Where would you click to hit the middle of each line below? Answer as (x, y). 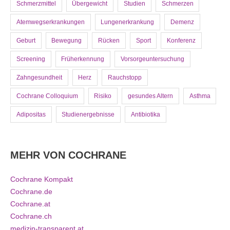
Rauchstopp (124, 77)
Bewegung (67, 40)
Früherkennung (83, 59)
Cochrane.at (30, 204)
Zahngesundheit (39, 77)
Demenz (182, 22)
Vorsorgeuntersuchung (152, 59)
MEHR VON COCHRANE (68, 155)
